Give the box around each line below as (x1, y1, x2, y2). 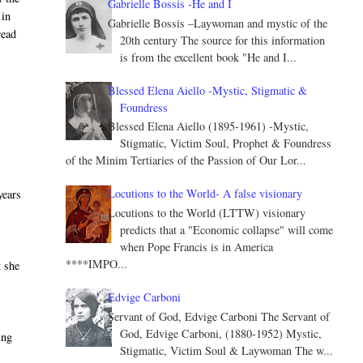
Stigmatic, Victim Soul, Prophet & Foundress (120, 135, 332, 152)
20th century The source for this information (120, 32, 326, 48)
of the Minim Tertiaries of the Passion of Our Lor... (65, 152, 306, 169)
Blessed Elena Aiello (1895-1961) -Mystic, (108, 118, 310, 135)
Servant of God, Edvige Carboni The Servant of (108, 309, 331, 325)
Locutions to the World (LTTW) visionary (108, 205, 306, 221)
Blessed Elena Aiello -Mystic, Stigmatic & (108, 82, 308, 98)
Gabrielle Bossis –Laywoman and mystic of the (108, 15, 328, 31)
